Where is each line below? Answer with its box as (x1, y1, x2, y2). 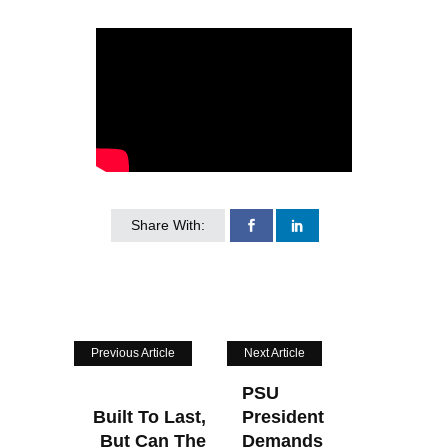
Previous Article (91, 345, 175, 360)
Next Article (244, 345, 305, 360)
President (242, 406, 324, 427)
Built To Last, (93, 406, 206, 427)
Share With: (131, 216, 205, 233)
